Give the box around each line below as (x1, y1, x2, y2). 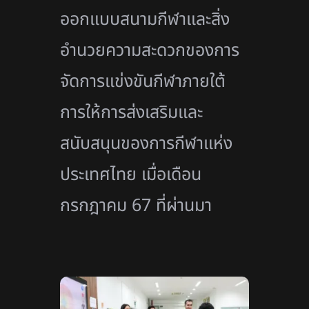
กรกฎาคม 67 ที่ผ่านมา (60, 192, 212, 219)
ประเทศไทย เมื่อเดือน (60, 161, 202, 188)
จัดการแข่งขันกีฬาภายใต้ (60, 68, 226, 94)
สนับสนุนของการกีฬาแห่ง (60, 130, 233, 157)
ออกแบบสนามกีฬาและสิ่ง (60, 6, 230, 32)
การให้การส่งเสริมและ (60, 99, 203, 126)
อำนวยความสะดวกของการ (60, 37, 240, 63)
